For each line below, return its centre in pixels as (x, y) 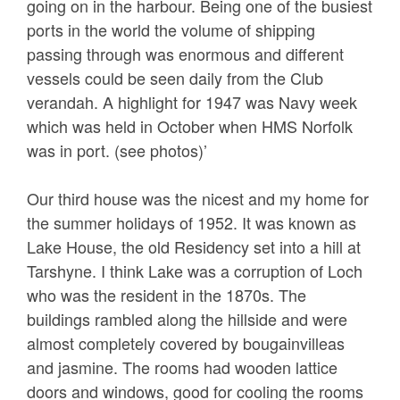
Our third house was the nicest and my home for (198, 199)
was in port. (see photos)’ (117, 150)
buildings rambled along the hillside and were (187, 319)
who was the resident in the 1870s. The (167, 295)
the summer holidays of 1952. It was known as (192, 223)
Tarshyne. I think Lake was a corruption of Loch (195, 271)
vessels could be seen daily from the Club (175, 78)
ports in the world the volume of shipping (171, 30)
